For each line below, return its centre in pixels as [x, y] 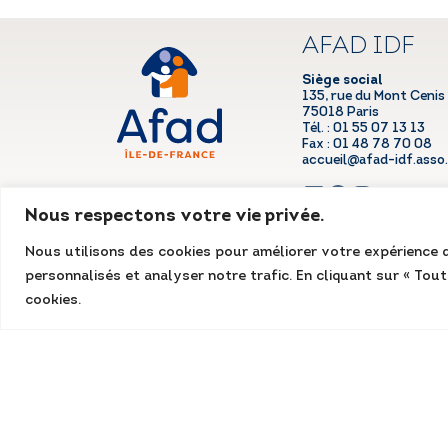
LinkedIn [308, 193]
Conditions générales [335, 293]
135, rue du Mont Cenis [373, 97]
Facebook [331, 193]
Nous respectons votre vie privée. [175, 216]
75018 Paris [340, 113]
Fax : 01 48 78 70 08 [366, 145]
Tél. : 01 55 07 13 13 [363, 129]
